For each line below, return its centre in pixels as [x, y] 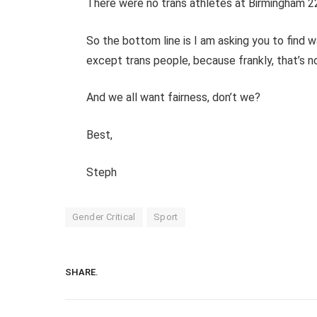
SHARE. [82, 272]
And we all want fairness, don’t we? [173, 98]
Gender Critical [104, 217]
